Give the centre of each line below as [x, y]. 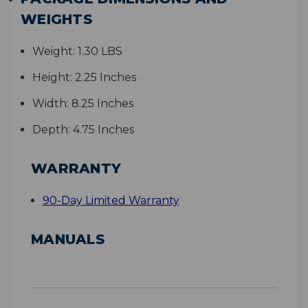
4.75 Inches [103, 130]
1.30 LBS [100, 52]
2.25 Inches [105, 78]
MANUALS [68, 240]
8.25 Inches [102, 104]
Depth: [51, 130]
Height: [52, 78]
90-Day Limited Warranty [111, 201]
